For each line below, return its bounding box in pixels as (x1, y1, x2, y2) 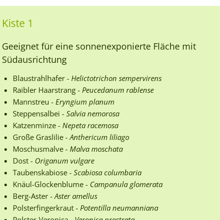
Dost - (13, 155, 35, 165)
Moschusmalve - (13, 143, 70, 154)
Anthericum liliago (70, 132, 129, 142)
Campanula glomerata (90, 179, 163, 189)
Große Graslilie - (13, 132, 70, 142)
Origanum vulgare (35, 155, 94, 165)
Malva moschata (70, 143, 123, 154)
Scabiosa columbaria (74, 167, 141, 177)
